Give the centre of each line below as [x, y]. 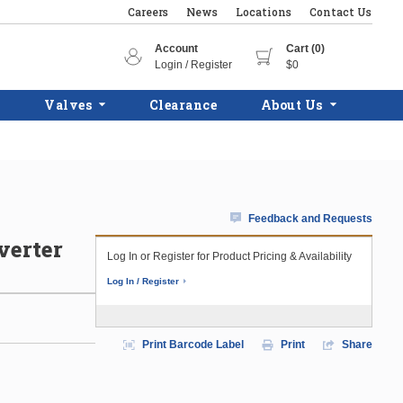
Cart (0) [305, 48]
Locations [264, 12]
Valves [68, 105]
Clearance [183, 105]
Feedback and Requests [310, 219]
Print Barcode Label [193, 345]
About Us [291, 105]
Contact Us [340, 12]
